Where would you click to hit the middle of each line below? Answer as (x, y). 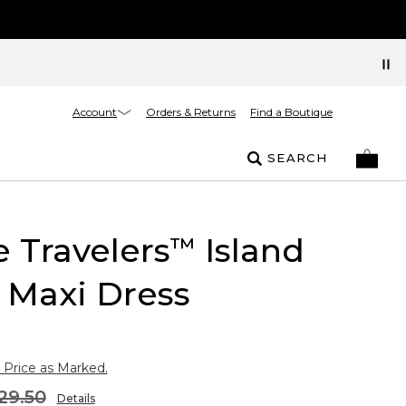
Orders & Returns (191, 112)
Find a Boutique (291, 112)
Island (250, 250)
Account (95, 111)
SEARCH (297, 158)
